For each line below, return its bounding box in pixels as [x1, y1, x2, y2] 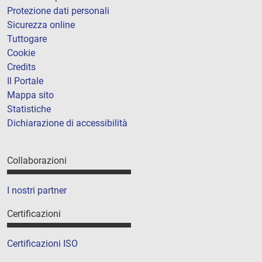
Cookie [7, 47, 35, 58]
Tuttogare [7, 33, 47, 44]
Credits [7, 61, 36, 73]
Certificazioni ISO [7, 238, 78, 250]
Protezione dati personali [7, 5, 109, 16]
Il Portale [7, 75, 43, 87]
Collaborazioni [7, 154, 67, 166]
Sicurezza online [7, 19, 75, 30]
